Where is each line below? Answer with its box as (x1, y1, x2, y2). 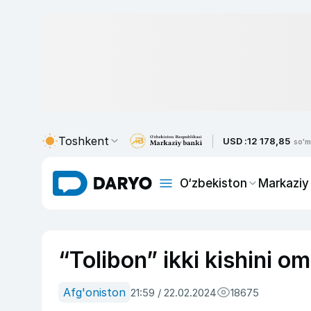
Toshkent (58, 134, 109, 148)
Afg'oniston (63, 285, 126, 299)
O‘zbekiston (180, 176, 247, 190)
